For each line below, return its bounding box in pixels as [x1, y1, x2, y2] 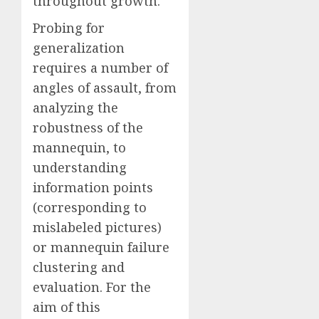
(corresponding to [33, 198, 147, 216]
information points [33, 178, 153, 196]
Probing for [33, 19, 105, 36]
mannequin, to [33, 138, 126, 156]
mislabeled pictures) [33, 218, 162, 236]
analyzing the [33, 98, 118, 116]
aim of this [33, 298, 100, 315]
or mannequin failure [33, 238, 169, 256]
